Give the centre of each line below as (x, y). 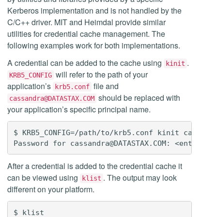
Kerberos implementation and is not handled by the (94, 10)
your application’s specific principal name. (79, 109)
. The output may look (140, 178)
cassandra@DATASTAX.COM (52, 98)
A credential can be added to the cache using (85, 63)
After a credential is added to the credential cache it (95, 166)
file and (105, 86)
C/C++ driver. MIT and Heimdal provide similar (86, 22)
